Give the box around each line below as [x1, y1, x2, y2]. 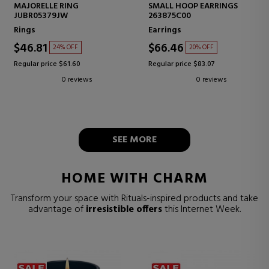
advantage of [28, 201, 86, 217]
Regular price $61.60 [14, 58, 80, 71]
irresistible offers [86, 201, 162, 217]
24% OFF [53, 42, 78, 53]
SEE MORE [112, 131, 157, 148]
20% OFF [189, 42, 214, 53]
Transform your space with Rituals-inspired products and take [11, 190, 258, 207]
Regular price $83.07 [148, 58, 215, 71]
